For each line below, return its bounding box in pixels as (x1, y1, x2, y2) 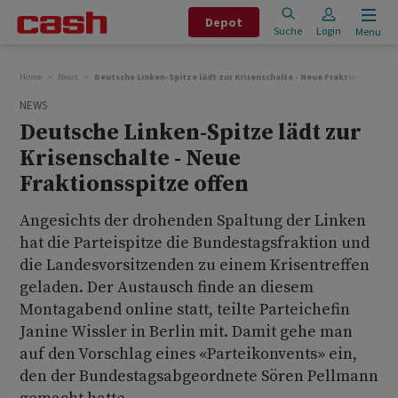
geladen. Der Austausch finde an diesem (20, 277, 314, 298)
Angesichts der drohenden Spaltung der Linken (20, 211, 366, 231)
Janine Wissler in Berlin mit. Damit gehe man (20, 322, 353, 342)
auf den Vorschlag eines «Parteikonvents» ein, (20, 344, 357, 364)
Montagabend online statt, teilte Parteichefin (20, 299, 350, 320)
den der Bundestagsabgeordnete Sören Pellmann (20, 366, 378, 386)
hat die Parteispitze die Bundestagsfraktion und (20, 233, 370, 253)
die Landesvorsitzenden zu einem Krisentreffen (20, 255, 370, 275)
